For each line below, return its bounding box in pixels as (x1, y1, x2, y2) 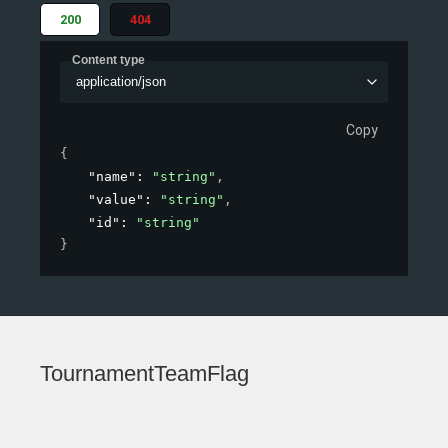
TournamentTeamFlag (40, 361, 249, 387)
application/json (75, 74, 166, 90)
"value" (88, 192, 144, 208)
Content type (72, 52, 145, 67)
